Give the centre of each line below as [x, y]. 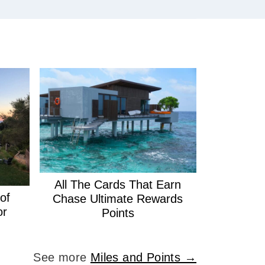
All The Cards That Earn [118, 184]
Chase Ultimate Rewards [118, 198]
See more [62, 257]
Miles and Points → [143, 257]
